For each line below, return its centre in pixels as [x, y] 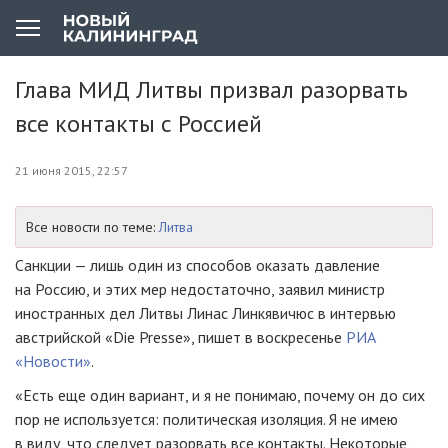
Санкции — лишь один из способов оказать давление [197, 265]
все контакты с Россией [138, 123]
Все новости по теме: [92, 227]
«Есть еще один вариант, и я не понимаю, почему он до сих [220, 395]
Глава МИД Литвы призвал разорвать [211, 89]
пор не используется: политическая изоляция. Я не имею [206, 419]
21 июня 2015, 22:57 [71, 170]
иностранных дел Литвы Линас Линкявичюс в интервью [205, 313]
